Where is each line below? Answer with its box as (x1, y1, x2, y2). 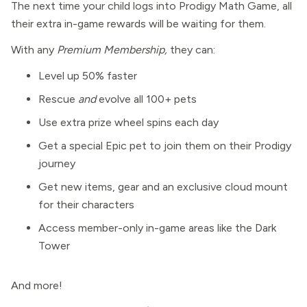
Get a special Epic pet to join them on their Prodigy (38, 139, 291, 152)
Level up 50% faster (38, 69, 137, 82)
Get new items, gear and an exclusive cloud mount (38, 180, 288, 193)
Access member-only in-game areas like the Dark (38, 221, 276, 234)
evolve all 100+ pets (96, 93, 197, 106)
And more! (11, 279, 62, 292)
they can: (170, 43, 215, 56)
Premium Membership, (57, 43, 170, 56)
